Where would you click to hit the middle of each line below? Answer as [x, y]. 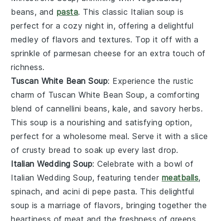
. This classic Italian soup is [131, 12]
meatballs [180, 177]
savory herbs [175, 108]
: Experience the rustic [151, 81]
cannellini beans [77, 108]
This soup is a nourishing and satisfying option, [102, 122]
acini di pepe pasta [99, 191]
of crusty [30, 150]
